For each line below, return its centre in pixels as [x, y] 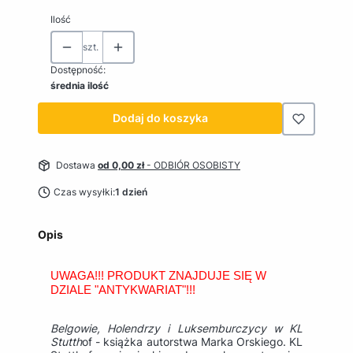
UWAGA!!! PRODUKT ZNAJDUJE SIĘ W [158, 276]
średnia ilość [80, 86]
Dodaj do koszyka [160, 118]
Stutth [66, 342]
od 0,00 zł [122, 165]
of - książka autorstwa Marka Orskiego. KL [192, 342]
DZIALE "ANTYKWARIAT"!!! [123, 290]
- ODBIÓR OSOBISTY [193, 165]
